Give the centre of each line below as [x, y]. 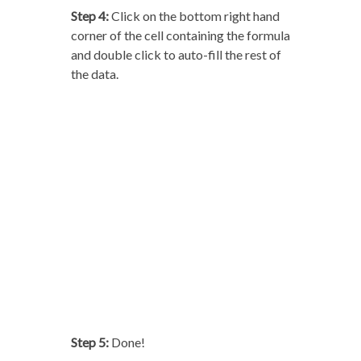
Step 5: [89, 342]
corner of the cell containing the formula [180, 35]
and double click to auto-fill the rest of [176, 55]
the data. [94, 74]
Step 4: [89, 16]
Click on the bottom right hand [194, 16]
